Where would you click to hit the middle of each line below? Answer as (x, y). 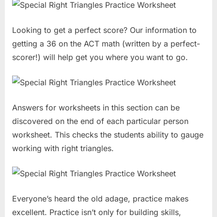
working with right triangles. (63, 148)
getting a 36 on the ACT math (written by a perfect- (106, 44)
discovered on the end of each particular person (100, 121)
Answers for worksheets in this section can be (96, 108)
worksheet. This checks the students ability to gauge (108, 135)
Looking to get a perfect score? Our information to (104, 30)
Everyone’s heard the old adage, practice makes (100, 199)
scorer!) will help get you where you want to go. (100, 57)
